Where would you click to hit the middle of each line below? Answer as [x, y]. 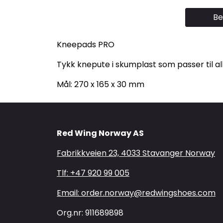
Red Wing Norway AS [100, 133]
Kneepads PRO [86, 44]
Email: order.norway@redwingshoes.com [136, 193]
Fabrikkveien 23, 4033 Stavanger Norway [136, 153]
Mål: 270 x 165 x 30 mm [101, 84]
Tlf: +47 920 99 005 [93, 173]
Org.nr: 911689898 [90, 213]
